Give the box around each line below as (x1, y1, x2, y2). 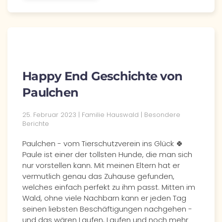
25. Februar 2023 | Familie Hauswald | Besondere (22, 110, 180, 119)
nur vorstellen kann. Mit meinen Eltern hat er (22, 160, 180, 170)
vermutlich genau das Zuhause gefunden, (22, 171, 174, 181)
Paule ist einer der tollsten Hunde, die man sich (22, 149, 192, 160)
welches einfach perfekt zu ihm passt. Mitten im (22, 182, 195, 192)
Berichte (22, 119, 49, 128)
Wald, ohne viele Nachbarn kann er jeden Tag (22, 193, 186, 203)
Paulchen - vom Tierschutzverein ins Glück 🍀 (22, 138, 183, 149)
